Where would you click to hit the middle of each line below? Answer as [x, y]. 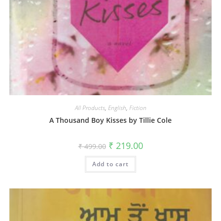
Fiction [138, 108]
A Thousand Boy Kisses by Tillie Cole [110, 120]
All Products [90, 108]
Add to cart [110, 164]
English [117, 108]
